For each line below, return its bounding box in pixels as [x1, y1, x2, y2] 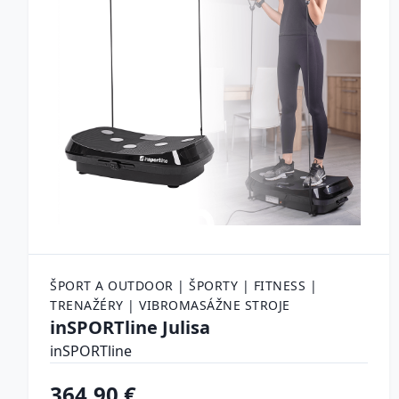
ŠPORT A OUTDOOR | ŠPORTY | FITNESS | [50, 277, 317, 295]
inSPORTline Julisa [50, 315, 210, 340]
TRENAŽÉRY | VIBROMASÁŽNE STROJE [50, 297, 290, 314]
